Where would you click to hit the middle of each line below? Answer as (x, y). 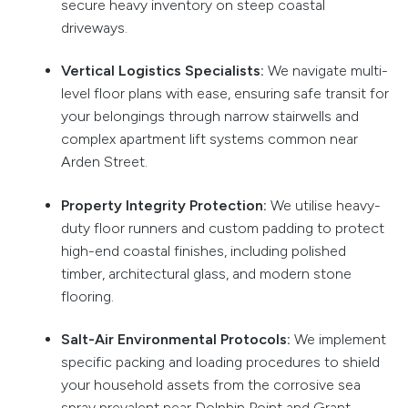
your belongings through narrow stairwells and (209, 117)
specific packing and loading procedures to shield (220, 362)
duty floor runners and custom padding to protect (222, 228)
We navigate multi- (327, 71)
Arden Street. (104, 162)
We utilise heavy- (325, 205)
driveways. (94, 27)
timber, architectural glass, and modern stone (206, 273)
